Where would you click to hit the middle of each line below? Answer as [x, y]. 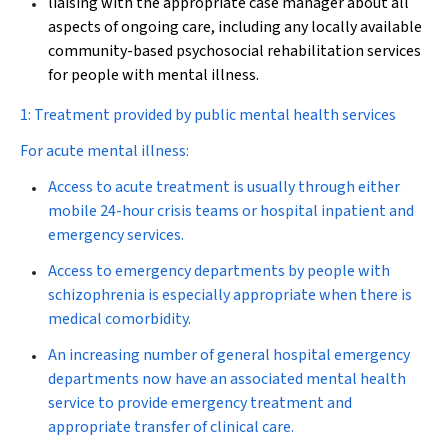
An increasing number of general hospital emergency [229, 355]
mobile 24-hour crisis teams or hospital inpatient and [231, 211]
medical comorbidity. [119, 319]
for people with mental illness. [153, 75]
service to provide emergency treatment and [200, 403]
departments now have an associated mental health [227, 379]
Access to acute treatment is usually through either [224, 187]
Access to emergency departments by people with [219, 271]
